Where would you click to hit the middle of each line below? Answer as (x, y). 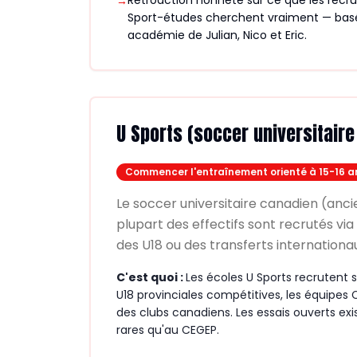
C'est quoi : (151, 277)
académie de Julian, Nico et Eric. (217, 35)
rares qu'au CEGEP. (168, 330)
